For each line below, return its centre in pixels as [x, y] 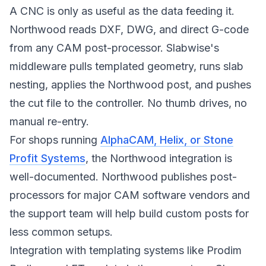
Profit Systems [47, 158]
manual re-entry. [49, 121]
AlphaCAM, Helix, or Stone [167, 140]
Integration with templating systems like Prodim [126, 250]
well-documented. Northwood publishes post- [123, 177]
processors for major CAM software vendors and [130, 195]
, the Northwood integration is [159, 158]
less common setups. [61, 232]
